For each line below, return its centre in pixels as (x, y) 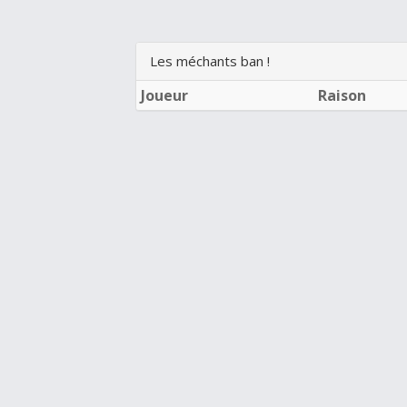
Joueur (165, 95)
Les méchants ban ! (210, 61)
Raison (342, 95)
